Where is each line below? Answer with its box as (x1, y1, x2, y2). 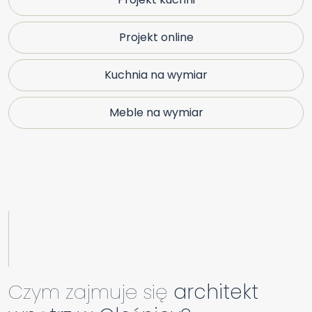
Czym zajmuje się (8, 279, 168, 306)
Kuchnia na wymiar (104, 67, 208, 84)
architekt (168, 279, 258, 306)
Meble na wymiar (109, 104, 203, 121)
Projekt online (118, 29, 194, 46)
